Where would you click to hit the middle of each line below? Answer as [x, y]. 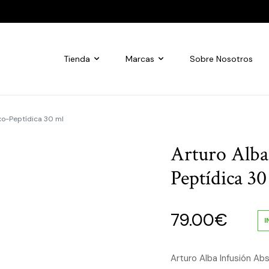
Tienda [77, 59]
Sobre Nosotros [221, 59]
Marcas [140, 59]
